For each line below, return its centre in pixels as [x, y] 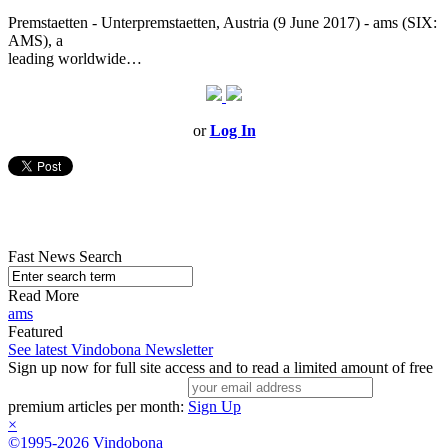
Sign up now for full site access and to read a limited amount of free [220, 368]
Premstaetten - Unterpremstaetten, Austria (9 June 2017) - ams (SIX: [222, 23]
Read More [43, 296]
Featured [35, 332]
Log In [232, 131]
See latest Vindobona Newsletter [110, 350]
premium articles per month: [98, 407]
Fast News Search [65, 257]
